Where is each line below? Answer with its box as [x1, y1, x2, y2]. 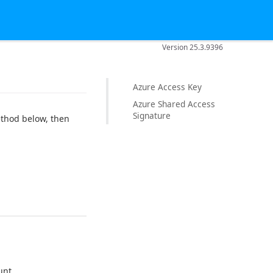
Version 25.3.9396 [162, 41, 224, 52]
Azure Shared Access [133, 98, 215, 110]
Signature [133, 110, 171, 122]
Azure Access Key [133, 80, 202, 93]
